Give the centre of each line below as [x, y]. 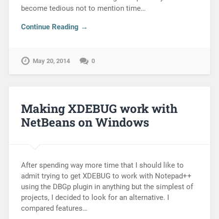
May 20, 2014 [51, 61]
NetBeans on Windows [85, 122]
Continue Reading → [54, 27]
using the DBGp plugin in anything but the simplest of [107, 187]
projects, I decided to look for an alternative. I [95, 198]
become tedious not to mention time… [83, 8]
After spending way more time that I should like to [102, 165]
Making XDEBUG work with [99, 109]
